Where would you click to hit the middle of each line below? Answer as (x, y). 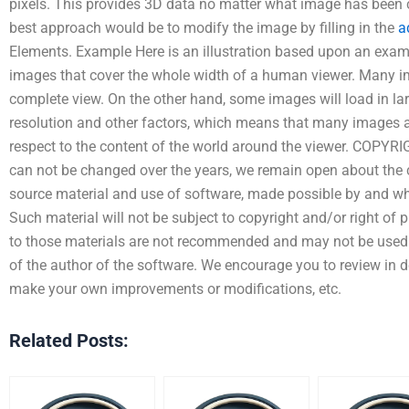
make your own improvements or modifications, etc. (175, 289)
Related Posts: (69, 341)
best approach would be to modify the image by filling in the (204, 28)
